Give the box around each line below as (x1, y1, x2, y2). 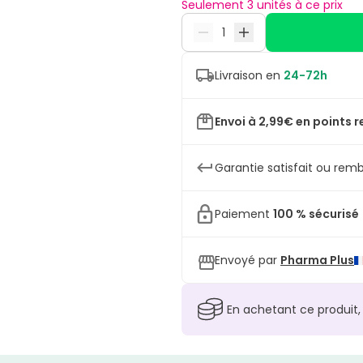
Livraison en (215, 67, 284, 84)
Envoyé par (215, 252, 277, 269)
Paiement (215, 206, 273, 223)
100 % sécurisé (273, 206, 359, 223)
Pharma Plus (280, 252, 354, 269)
